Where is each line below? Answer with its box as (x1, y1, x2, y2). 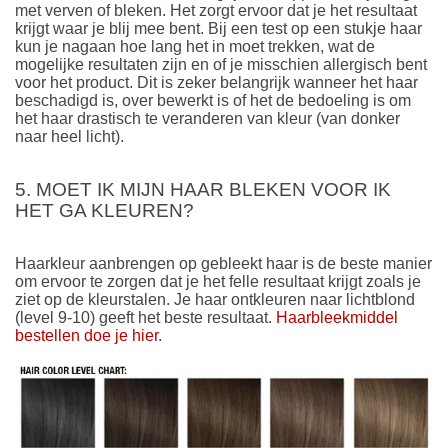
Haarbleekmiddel (276, 308, 398, 326)
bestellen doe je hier (15, 326, 158, 344)
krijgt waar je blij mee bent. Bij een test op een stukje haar (15, 19, 422, 37)
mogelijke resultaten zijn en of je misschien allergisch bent (15, 55, 427, 73)
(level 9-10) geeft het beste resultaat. (15, 308, 276, 326)
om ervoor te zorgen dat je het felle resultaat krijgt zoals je (15, 272, 421, 290)
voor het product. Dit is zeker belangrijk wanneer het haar (15, 73, 418, 91)
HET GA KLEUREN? (15, 200, 194, 222)
